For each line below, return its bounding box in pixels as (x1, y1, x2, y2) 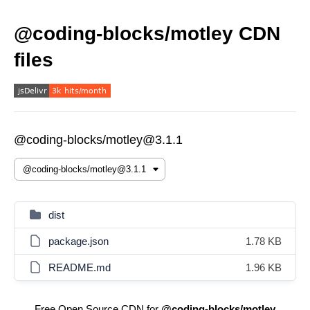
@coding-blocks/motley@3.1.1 (14, 133, 183, 147)
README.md (48, 262, 111, 273)
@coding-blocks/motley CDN (14, 23, 280, 44)
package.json (48, 235, 109, 247)
